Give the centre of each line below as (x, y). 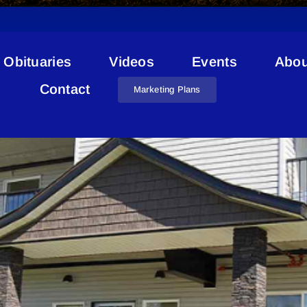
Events (214, 62)
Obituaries (38, 62)
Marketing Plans (167, 89)
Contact (65, 89)
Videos (132, 62)
